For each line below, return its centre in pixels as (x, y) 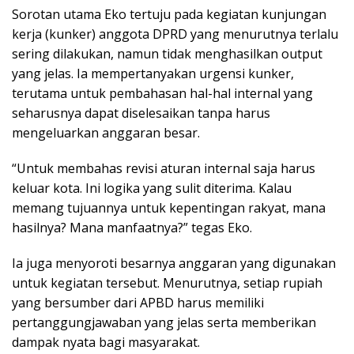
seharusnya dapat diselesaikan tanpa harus (141, 113)
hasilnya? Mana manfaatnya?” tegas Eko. (132, 228)
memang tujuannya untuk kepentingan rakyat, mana (169, 208)
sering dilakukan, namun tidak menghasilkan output (167, 54)
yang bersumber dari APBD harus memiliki (138, 303)
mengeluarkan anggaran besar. (106, 133)
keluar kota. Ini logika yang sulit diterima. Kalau (152, 188)
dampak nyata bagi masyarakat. (106, 343)
